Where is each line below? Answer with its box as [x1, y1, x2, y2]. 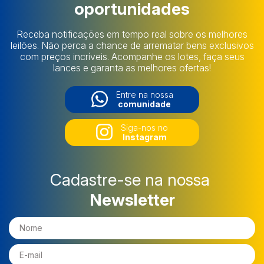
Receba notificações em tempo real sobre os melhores [16, 28, 247, 40]
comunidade [118, 98, 171, 109]
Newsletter [89, 189, 175, 210]
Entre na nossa [115, 89, 173, 100]
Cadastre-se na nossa [50, 169, 214, 190]
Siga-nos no [121, 122, 168, 133]
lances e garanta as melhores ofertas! [53, 61, 211, 74]
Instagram [122, 131, 167, 142]
